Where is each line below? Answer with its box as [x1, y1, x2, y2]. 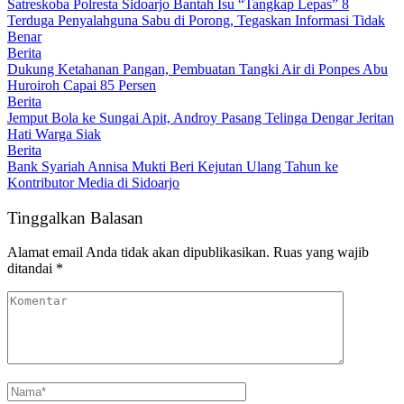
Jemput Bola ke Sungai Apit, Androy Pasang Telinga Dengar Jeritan [7, 109, 394, 125]
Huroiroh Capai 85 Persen [7, 77, 156, 93]
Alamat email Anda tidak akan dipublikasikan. [7, 244, 270, 261]
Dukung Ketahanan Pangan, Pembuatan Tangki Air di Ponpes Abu [7, 60, 388, 77]
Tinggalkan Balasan [7, 207, 143, 227]
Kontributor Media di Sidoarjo [7, 174, 179, 190]
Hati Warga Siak [7, 125, 101, 142]
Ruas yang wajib [273, 244, 369, 261]
